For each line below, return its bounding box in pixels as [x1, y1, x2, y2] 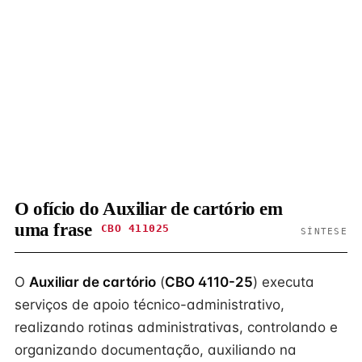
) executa [253, 274, 314, 290]
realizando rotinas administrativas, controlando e [15, 319, 338, 335]
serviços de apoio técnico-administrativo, [15, 297, 284, 313]
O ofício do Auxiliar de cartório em [15, 199, 283, 219]
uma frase [15, 220, 96, 240]
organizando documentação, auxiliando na [15, 342, 297, 358]
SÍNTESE [301, 226, 347, 236]
